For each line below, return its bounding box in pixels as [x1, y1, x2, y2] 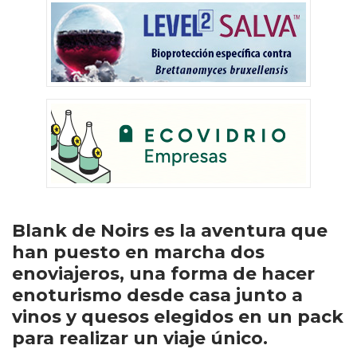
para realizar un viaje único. [12, 328, 268, 349]
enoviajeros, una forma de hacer [12, 263, 315, 284]
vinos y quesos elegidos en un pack [12, 306, 343, 328]
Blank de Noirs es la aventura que [12, 220, 328, 241]
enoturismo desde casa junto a [12, 284, 303, 306]
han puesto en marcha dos [12, 241, 265, 263]
